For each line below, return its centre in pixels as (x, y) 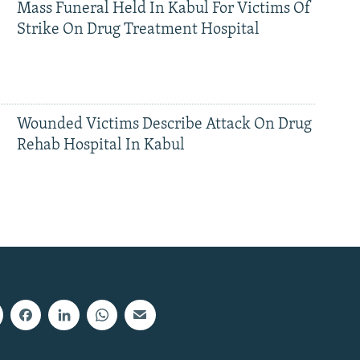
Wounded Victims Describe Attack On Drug (164, 125)
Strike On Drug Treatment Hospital (138, 30)
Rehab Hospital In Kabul (100, 145)
